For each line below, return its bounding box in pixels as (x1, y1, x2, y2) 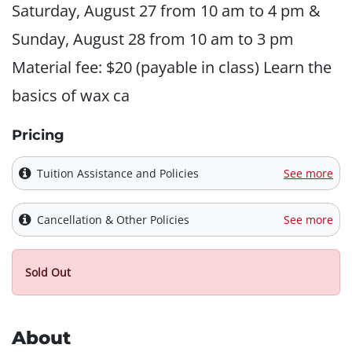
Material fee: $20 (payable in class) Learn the (12, 57, 332, 79)
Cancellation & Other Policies (37, 212, 189, 228)
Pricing (12, 126, 64, 145)
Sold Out (25, 265, 71, 280)
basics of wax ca (12, 85, 130, 107)
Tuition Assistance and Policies (37, 166, 199, 181)
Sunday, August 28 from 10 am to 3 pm (12, 28, 294, 50)
